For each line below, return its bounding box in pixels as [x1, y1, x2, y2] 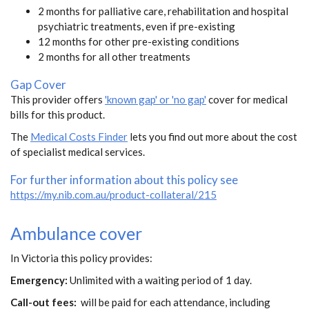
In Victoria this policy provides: [10, 251, 152, 264]
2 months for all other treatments [38, 50, 190, 63]
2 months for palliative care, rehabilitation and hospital [38, 4, 288, 17]
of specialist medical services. [10, 145, 145, 158]
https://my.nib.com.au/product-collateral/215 [10, 188, 217, 201]
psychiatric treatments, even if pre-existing [38, 19, 235, 32]
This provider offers [10, 92, 105, 106]
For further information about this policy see [10, 172, 238, 187]
